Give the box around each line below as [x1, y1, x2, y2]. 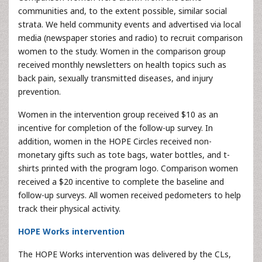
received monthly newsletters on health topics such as [18, 58, 226, 70]
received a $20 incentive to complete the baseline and [18, 175, 224, 187]
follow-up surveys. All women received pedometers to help [18, 189, 241, 201]
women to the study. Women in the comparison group [18, 45, 226, 57]
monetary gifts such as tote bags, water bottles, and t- [18, 149, 230, 160]
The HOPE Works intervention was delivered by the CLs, [18, 248, 231, 260]
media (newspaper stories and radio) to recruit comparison [18, 32, 243, 43]
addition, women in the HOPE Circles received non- [18, 135, 212, 147]
